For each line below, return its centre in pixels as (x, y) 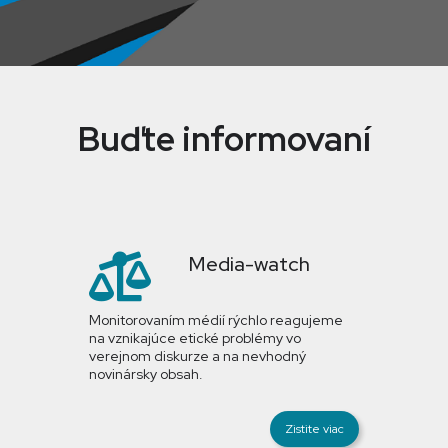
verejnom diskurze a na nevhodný (197, 356)
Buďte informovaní (224, 138)
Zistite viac (314, 429)
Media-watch (249, 264)
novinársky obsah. (146, 374)
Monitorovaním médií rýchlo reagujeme (216, 320)
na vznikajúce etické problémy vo (195, 338)
